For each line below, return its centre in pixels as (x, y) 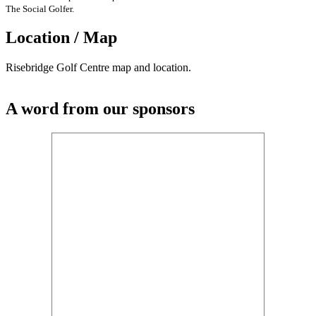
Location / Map (61, 38)
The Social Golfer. (40, 8)
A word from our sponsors (100, 109)
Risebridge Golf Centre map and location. (98, 68)
